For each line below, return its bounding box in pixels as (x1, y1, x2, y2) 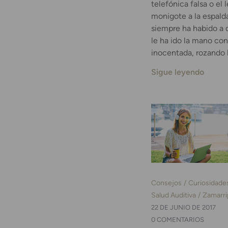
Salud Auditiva (151, 190, 196, 200)
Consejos (151, 178, 182, 188)
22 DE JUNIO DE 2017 (151, 204, 216, 212)
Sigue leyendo (151, 67, 204, 77)
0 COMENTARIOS (151, 216, 204, 224)
